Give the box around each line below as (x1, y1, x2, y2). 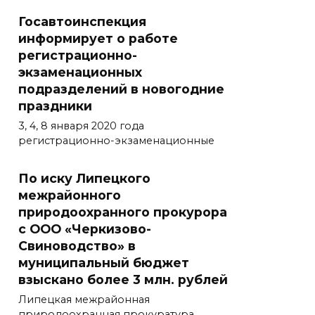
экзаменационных (18, 64, 142, 79)
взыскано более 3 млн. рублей (18, 271, 228, 287)
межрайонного (18, 187, 121, 202)
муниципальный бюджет (18, 255, 189, 270)
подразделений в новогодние (18, 81, 224, 96)
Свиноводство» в (18, 238, 136, 253)
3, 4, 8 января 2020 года (18, 120, 144, 133)
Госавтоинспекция (18, 13, 146, 29)
